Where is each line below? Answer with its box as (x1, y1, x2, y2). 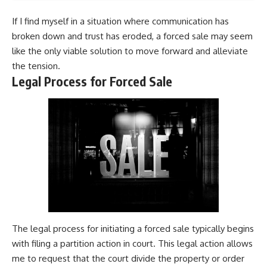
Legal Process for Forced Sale (12, 73, 172, 90)
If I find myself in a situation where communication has (12, 15, 229, 27)
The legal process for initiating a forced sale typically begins (12, 222, 254, 234)
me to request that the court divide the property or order (12, 252, 244, 264)
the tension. (12, 60, 60, 72)
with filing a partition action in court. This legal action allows (12, 237, 253, 249)
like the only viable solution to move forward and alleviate (12, 45, 248, 57)
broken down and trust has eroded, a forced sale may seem (12, 30, 253, 42)
